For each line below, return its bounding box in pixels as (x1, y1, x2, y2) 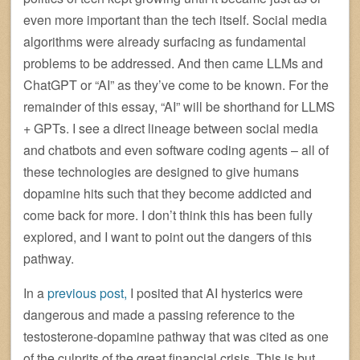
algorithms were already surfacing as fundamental (23, 32, 306, 51)
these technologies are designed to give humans (23, 162, 299, 182)
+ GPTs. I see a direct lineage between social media (23, 119, 318, 138)
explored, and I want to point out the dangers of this (23, 227, 312, 247)
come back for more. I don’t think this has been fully (23, 206, 313, 225)
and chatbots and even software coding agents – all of (23, 141, 329, 160)
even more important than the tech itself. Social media (23, 10, 327, 30)
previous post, (47, 284, 127, 303)
